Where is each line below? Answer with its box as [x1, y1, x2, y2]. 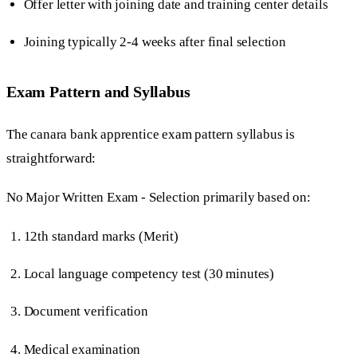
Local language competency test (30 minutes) [23, 266, 275, 282]
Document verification [23, 304, 148, 320]
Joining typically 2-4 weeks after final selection [23, 33, 286, 49]
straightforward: [6, 150, 96, 166]
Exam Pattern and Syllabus [6, 83, 190, 101]
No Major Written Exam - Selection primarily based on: [6, 189, 311, 205]
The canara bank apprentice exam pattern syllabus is [6, 126, 296, 142]
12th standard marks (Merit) [23, 229, 178, 245]
